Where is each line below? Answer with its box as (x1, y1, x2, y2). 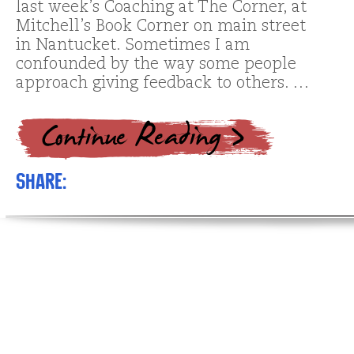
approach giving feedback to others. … (16, 76, 309, 92)
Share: (16, 168, 66, 195)
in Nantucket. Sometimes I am (16, 38, 250, 55)
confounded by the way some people (16, 57, 296, 73)
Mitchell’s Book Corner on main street (16, 19, 306, 36)
